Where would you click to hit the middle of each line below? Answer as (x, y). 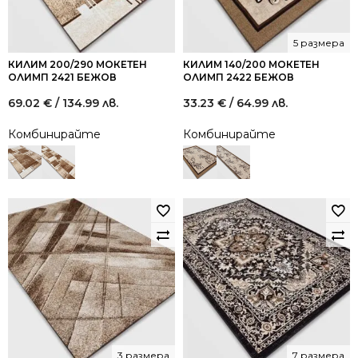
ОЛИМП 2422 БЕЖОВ (239, 77)
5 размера (319, 43)
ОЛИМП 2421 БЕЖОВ (62, 77)
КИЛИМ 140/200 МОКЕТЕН (251, 64)
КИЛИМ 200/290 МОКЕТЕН (78, 64)
